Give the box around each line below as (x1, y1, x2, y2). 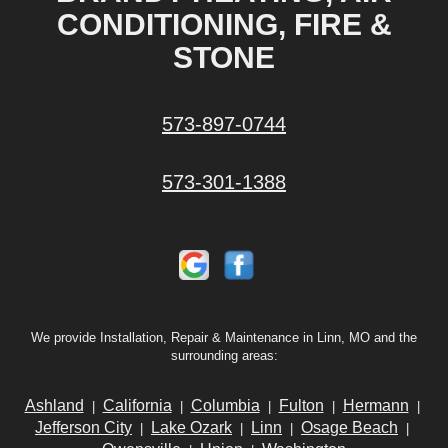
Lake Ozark (151, 419, 232, 437)
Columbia (190, 397, 260, 415)
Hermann (342, 397, 409, 415)
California (102, 397, 172, 415)
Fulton (278, 397, 324, 415)
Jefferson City (35, 419, 132, 437)
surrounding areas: (170, 348, 278, 364)
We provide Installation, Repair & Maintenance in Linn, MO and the (31, 330, 417, 346)
